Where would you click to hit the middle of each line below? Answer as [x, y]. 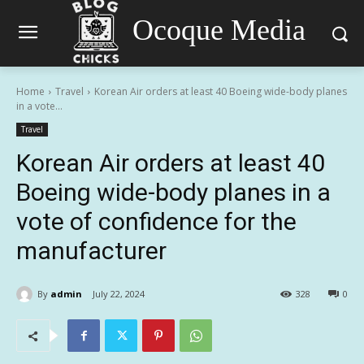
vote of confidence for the [156, 221]
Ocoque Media [219, 30]
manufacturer [91, 251]
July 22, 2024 [119, 294]
